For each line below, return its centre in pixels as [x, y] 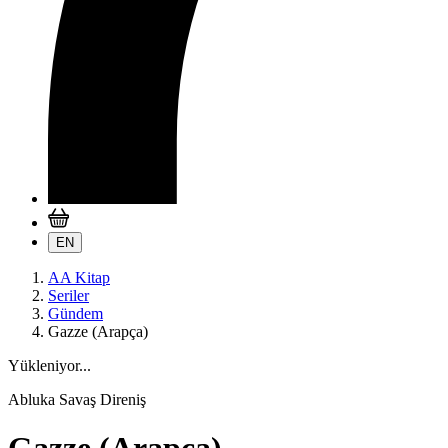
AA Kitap [79, 277]
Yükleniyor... [49, 365]
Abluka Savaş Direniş [77, 399]
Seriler [68, 295]
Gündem [75, 313]
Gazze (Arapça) [98, 331]
